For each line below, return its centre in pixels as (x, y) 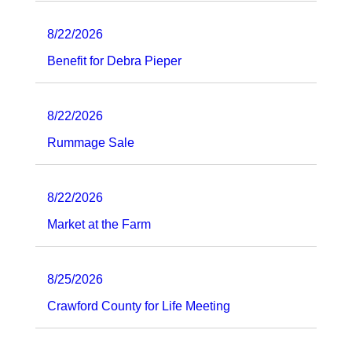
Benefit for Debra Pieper (114, 60)
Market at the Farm (99, 224)
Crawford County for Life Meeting (139, 306)
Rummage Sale (91, 142)
